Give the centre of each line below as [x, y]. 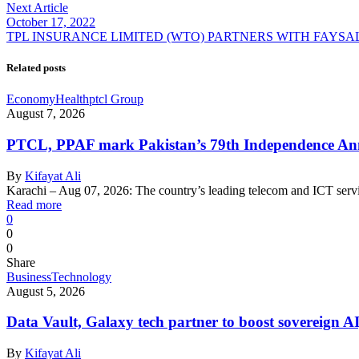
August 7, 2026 [46, 114]
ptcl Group [116, 99]
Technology [81, 276]
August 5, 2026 [46, 291]
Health [72, 99]
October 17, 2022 [51, 22]
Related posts [36, 68]
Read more [34, 204]
